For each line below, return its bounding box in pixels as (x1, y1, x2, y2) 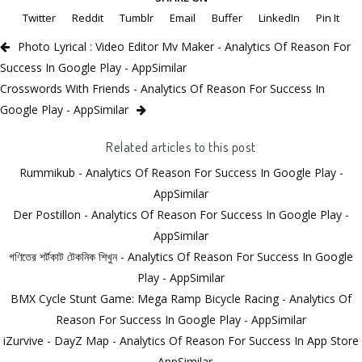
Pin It (316, 11, 339, 26)
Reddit (72, 11, 103, 26)
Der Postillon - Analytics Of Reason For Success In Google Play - (13, 207, 349, 223)
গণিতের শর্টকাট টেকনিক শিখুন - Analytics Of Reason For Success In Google (9, 249, 353, 265)
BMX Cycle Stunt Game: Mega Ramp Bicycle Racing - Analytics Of (11, 291, 351, 307)
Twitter (23, 11, 56, 26)
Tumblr (120, 11, 154, 26)
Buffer (212, 11, 242, 26)
